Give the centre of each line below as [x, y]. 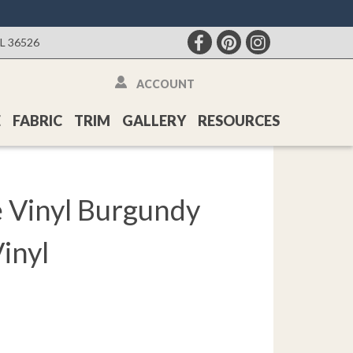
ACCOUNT [165, 84]
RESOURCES [239, 121]
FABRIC [37, 121]
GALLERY [154, 121]
